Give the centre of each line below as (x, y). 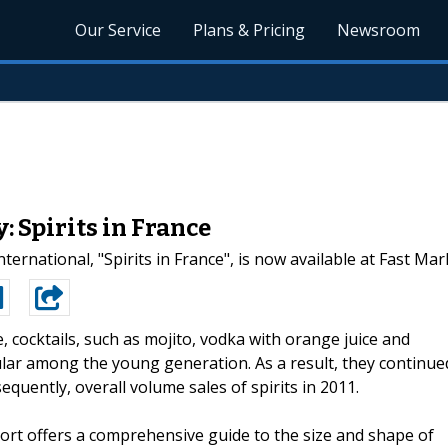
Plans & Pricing (249, 30)
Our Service (118, 30)
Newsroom (379, 30)
